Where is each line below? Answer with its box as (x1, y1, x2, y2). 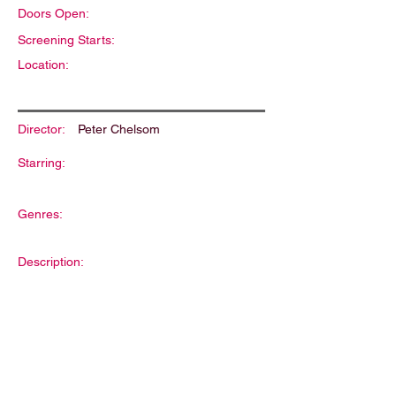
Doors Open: (18, 6, 89, 20)
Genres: (18, 207, 63, 221)
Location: (18, 57, 69, 72)
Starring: (18, 156, 65, 170)
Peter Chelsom (78, 122, 160, 136)
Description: (18, 255, 84, 269)
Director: (18, 122, 65, 136)
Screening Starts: (18, 33, 115, 47)
